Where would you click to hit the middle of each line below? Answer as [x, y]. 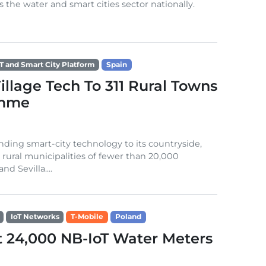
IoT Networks [35, 217]
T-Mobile [87, 217]
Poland [128, 217]
